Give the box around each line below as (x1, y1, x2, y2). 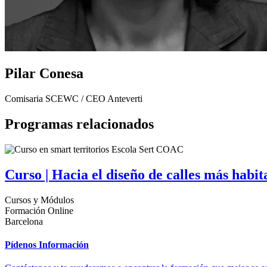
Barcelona (5, 216, 43, 226)
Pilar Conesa (5, 66, 83, 82)
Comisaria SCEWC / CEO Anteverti (5, 94, 142, 104)
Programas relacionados (5, 116, 154, 132)
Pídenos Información (5, 240, 89, 250)
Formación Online (5, 205, 73, 216)
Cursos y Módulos (5, 194, 74, 205)
